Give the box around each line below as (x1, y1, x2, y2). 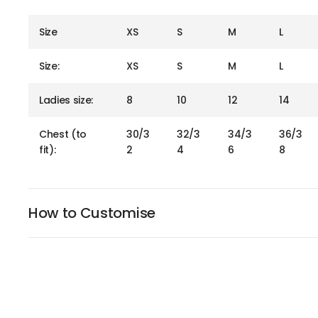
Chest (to (39, 127, 87, 142)
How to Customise (28, 203, 155, 224)
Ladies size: (39, 93, 94, 108)
